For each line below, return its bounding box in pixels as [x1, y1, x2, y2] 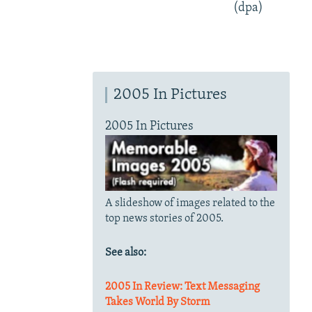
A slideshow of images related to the [104, 197, 275, 209]
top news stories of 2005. [104, 212, 224, 224]
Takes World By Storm [104, 296, 210, 308]
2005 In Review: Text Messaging [104, 281, 260, 292]
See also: [104, 247, 146, 258]
